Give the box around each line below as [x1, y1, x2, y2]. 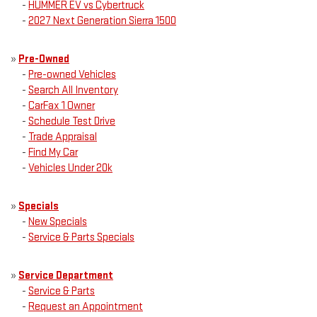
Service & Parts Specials [28, 231, 134, 245]
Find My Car [28, 146, 78, 160]
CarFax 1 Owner [28, 99, 95, 113]
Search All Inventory [28, 83, 118, 98]
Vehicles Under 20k [28, 161, 113, 175]
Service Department [18, 269, 113, 283]
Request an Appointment [28, 300, 143, 314]
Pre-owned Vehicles [28, 68, 116, 82]
